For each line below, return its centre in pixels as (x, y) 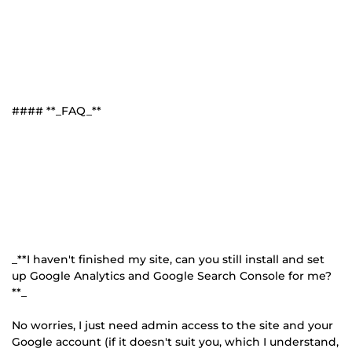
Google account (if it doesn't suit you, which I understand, (175, 341)
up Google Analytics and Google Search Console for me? (172, 275)
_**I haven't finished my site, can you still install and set (168, 259)
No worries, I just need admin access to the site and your (172, 325)
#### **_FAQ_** (57, 110)
